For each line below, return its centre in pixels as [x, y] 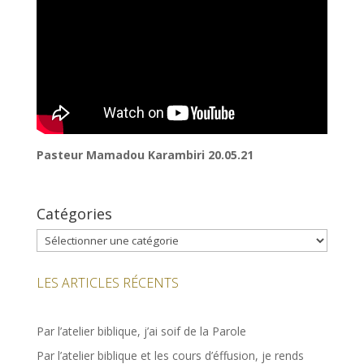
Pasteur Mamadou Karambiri [122, 155]
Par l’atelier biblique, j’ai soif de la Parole [141, 331]
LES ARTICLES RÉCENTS [107, 283]
